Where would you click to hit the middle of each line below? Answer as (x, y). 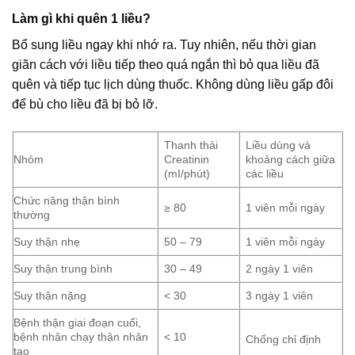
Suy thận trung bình (63, 268)
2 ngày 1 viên (280, 268)
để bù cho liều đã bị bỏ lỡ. (85, 105)
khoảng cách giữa (291, 159)
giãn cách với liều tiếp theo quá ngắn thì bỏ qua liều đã (166, 65)
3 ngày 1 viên (280, 295)
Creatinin (187, 159)
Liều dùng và (279, 145)
